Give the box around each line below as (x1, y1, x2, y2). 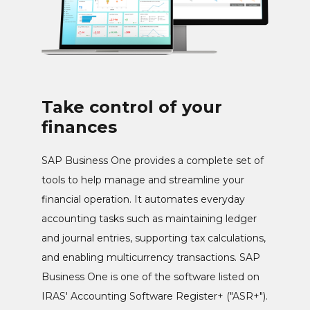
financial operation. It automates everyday (42, 193, 245, 206)
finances (42, 117, 117, 138)
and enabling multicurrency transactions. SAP (42, 251, 260, 264)
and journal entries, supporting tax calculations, (42, 232, 266, 245)
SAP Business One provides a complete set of (42, 154, 264, 167)
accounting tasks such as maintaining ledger (42, 212, 257, 226)
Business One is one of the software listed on (42, 271, 259, 284)
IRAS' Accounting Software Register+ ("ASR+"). (42, 290, 268, 303)
